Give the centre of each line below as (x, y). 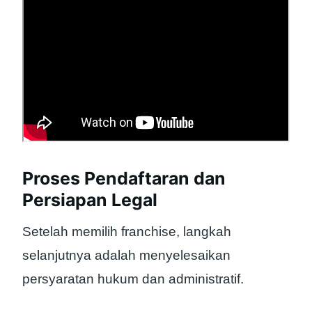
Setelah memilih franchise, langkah (127, 231)
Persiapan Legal (90, 200)
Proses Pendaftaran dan (124, 179)
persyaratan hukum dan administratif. (133, 279)
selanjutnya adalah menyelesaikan (126, 255)
